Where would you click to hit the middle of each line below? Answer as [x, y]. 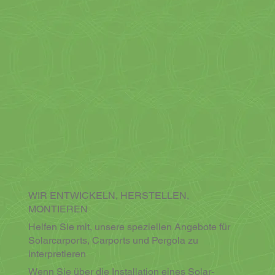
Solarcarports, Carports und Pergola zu [113, 241]
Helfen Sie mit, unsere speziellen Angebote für [129, 227]
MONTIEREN [58, 209]
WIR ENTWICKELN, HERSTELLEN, [108, 196]
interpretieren [57, 254]
